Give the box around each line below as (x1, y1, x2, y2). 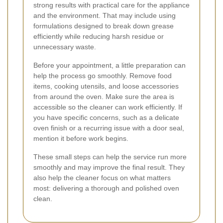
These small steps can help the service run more (33, 152, 187, 161)
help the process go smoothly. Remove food (33, 71, 172, 80)
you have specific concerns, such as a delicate (33, 113, 179, 121)
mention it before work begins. (33, 134, 128, 142)
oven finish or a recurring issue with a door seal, (33, 123, 184, 132)
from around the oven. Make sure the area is (33, 92, 174, 101)
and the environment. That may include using (33, 11, 176, 19)
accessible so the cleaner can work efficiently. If (33, 103, 182, 111)
